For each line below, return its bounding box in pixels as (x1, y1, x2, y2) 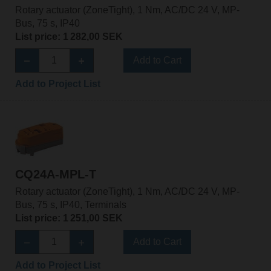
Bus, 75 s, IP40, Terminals (15, 200, 126, 211)
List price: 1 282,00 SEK (15, 31, 123, 42)
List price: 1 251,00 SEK (15, 213, 123, 224)
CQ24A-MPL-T (15, 168, 96, 181)
